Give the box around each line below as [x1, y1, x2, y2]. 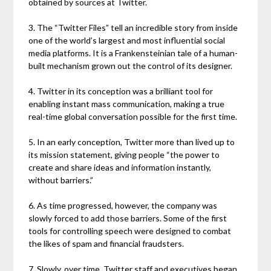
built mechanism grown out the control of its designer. [28, 60, 233, 71]
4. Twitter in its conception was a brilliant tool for [28, 86, 214, 97]
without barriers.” [28, 175, 94, 186]
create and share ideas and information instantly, [28, 162, 212, 173]
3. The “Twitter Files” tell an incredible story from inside [28, 22, 238, 33]
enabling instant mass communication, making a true [28, 99, 225, 109]
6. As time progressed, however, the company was [28, 200, 218, 211]
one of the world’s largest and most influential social [28, 35, 226, 46]
